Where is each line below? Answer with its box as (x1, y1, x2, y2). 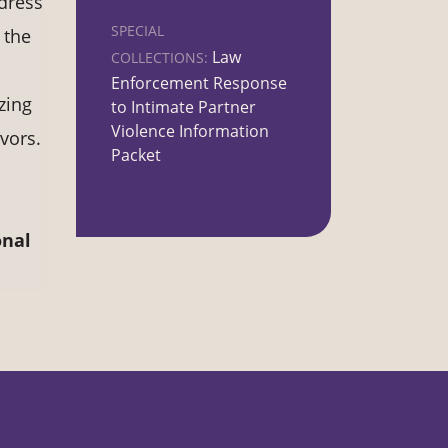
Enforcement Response (111, 72, 287, 95)
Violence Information (111, 120, 269, 143)
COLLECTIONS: (111, 48, 208, 68)
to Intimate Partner (111, 96, 256, 119)
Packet (111, 144, 161, 167)
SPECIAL (111, 21, 164, 41)
